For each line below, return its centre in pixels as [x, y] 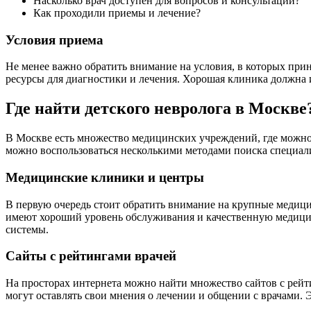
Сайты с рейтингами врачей [91, 256]
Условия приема [54, 40]
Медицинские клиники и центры [105, 177]
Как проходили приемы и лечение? [117, 12]
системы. [27, 229]
